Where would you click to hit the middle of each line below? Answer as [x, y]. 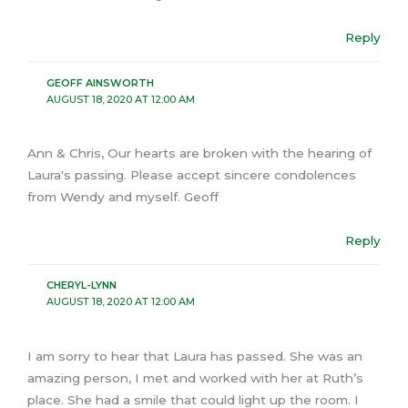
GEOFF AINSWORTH [100, 82]
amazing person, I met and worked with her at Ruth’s [195, 377]
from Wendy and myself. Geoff [123, 196]
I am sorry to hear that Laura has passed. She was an [195, 356]
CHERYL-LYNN [81, 286]
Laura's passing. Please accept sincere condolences [192, 174]
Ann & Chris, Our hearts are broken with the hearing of [199, 153]
